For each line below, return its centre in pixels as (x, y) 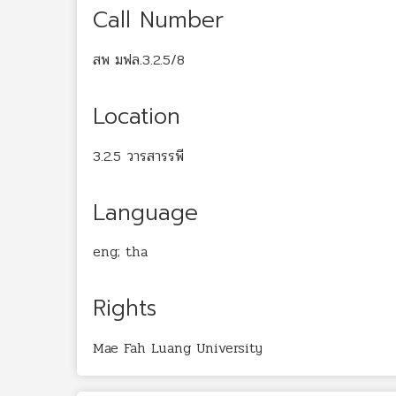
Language (145, 213)
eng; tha (120, 252)
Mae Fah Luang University (178, 348)
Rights (125, 309)
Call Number (158, 20)
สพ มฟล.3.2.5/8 (139, 59)
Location (137, 116)
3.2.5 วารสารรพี (138, 156)
